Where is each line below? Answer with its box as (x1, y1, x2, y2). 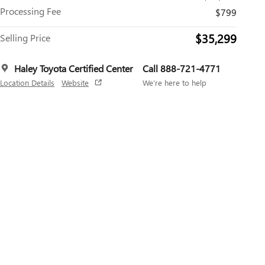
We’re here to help (143, 77, 206, 88)
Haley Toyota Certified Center (14, 62, 133, 75)
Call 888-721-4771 (143, 62, 221, 75)
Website (62, 77, 89, 88)
